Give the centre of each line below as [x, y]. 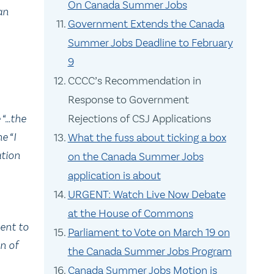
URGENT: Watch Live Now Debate [146, 194]
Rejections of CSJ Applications [139, 119]
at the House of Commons [130, 213]
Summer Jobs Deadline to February [150, 43]
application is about [114, 176]
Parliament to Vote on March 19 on [149, 232]
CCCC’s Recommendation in [134, 81]
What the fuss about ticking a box [147, 138]
